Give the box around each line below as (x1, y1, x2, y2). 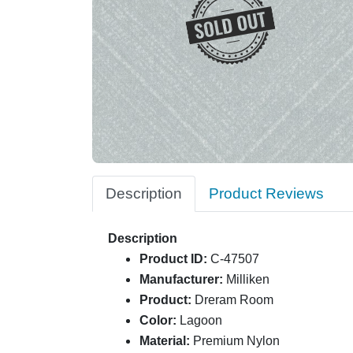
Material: (139, 334, 193, 348)
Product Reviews (209, 185, 324, 203)
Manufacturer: (139, 273, 226, 287)
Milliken (226, 273, 269, 287)
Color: (139, 314, 180, 328)
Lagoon (180, 314, 222, 328)
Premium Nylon (193, 334, 280, 348)
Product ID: (139, 252, 210, 266)
